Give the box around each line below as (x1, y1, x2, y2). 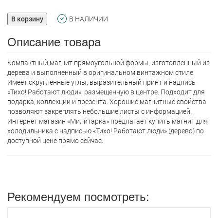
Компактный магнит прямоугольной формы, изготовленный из (7, 58, 210, 67)
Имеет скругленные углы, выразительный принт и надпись (7, 77, 196, 87)
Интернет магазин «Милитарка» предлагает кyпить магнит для (7, 116, 208, 126)
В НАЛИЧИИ (69, 14, 108, 23)
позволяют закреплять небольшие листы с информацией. (7, 107, 192, 116)
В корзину (11, 14, 43, 23)
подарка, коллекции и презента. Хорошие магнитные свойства (7, 97, 206, 106)
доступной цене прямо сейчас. (7, 136, 103, 145)
